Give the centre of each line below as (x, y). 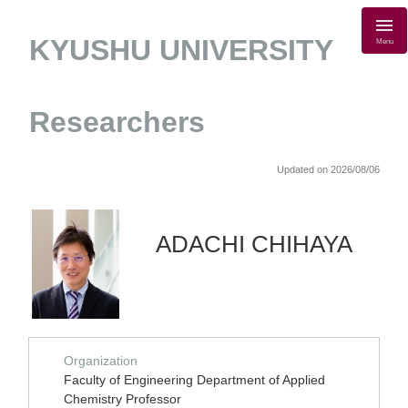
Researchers (117, 122)
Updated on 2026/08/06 (328, 169)
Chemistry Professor (122, 399)
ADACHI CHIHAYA (254, 244)
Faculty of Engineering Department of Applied (194, 380)
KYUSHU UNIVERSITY (181, 50)
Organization (101, 361)
